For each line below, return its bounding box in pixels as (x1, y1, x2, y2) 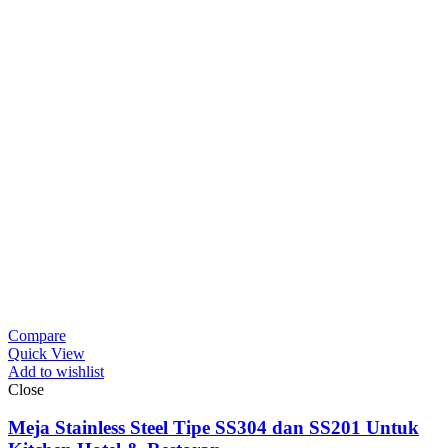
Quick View (8, 344, 85, 362)
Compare (8, 326, 66, 344)
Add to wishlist (8, 362, 104, 380)
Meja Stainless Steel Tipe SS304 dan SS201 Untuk (8, 417, 419, 439)
